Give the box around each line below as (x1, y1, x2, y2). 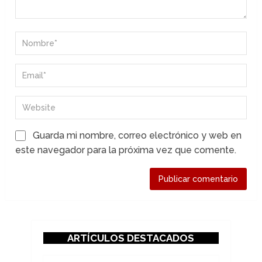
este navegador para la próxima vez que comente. (15, 144, 237, 156)
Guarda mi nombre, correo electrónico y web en (33, 130, 242, 142)
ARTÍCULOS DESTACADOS (67, 232, 195, 244)
